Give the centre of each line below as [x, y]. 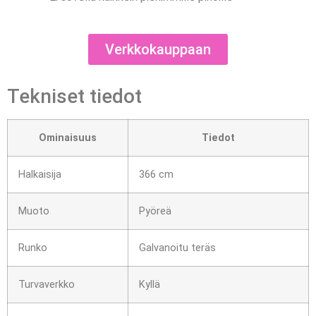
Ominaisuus [68, 138]
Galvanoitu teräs [177, 248]
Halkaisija [40, 175]
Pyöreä [155, 212]
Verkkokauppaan [158, 50]
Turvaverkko [47, 285]
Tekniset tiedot [74, 97]
